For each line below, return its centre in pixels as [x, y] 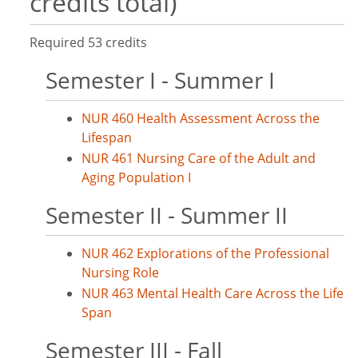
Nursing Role [120, 272]
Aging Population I [136, 177]
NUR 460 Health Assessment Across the [201, 118]
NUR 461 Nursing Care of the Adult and [199, 158]
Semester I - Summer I [160, 80]
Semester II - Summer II [167, 215]
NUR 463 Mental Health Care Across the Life [213, 293]
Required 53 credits [88, 42]
